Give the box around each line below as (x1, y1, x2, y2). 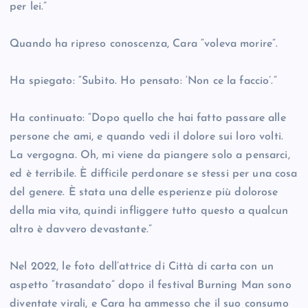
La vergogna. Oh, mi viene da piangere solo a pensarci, (10, 150, 290, 162)
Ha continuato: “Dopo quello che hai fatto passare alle (10, 113, 286, 124)
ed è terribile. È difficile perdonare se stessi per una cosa (10, 168, 298, 180)
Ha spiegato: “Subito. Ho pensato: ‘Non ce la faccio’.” (10, 76, 277, 87)
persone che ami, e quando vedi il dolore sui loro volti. (10, 131, 283, 143)
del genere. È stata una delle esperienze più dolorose (10, 187, 278, 199)
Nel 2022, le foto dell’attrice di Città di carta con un (10, 261, 274, 273)
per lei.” (10, 1, 47, 13)
